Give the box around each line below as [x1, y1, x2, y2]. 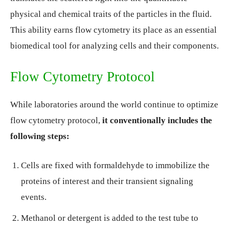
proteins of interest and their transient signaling [21, 176, 193, 186]
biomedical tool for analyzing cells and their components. [10, 41, 219, 51]
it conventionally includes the [102, 116, 212, 125]
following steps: [10, 131, 70, 141]
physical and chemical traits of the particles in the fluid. [10, 9, 212, 19]
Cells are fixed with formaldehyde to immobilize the [21, 161, 210, 170]
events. [21, 192, 47, 202]
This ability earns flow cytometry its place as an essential [10, 25, 217, 35]
